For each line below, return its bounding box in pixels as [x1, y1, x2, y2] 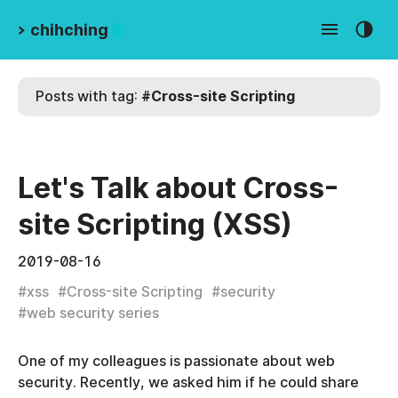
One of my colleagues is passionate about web [18, 353, 335, 370]
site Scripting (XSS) [18, 207, 292, 242]
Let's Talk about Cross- [18, 171, 338, 205]
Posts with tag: [36, 88, 141, 105]
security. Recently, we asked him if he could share [18, 374, 359, 391]
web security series [27, 305, 159, 322]
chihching [30, 20, 108, 39]
